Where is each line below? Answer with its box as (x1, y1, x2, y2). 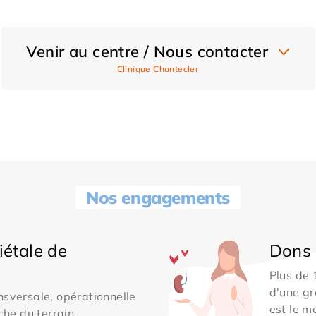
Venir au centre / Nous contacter (25, 42, 269, 62)
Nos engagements (86, 187, 230, 209)
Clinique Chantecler (116, 63, 200, 75)
